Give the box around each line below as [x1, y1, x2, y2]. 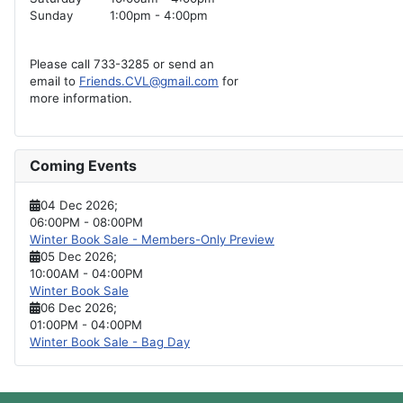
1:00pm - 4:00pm [110, 8, 208, 23]
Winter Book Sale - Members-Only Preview [30, 231, 274, 246]
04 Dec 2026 [40, 197, 114, 212]
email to [30, 74, 79, 89]
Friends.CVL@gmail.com [79, 74, 219, 89]
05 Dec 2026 [40, 248, 113, 264]
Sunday [30, 8, 73, 23]
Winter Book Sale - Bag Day [30, 334, 190, 349]
